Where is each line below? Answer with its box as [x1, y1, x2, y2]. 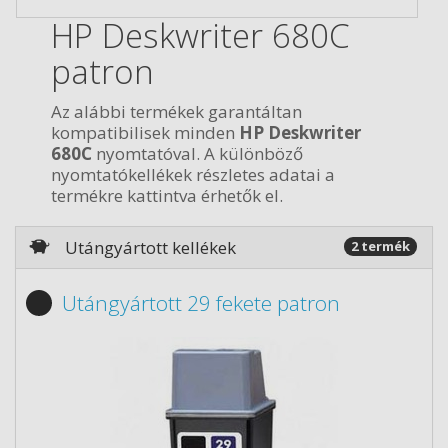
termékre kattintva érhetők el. [51, 183, 283, 207]
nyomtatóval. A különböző [92, 141, 303, 165]
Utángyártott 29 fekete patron [62, 289, 340, 317]
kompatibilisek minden [51, 120, 239, 144]
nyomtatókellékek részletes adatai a [51, 162, 335, 186]
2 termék [351, 237, 410, 255]
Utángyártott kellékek [65, 236, 236, 259]
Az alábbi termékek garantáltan [51, 99, 302, 123]
